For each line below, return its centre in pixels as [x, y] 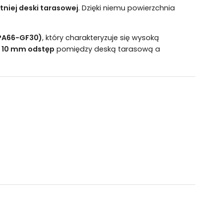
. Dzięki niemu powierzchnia [126, 8]
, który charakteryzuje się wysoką [100, 38]
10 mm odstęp [28, 49]
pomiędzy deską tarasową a [107, 49]
